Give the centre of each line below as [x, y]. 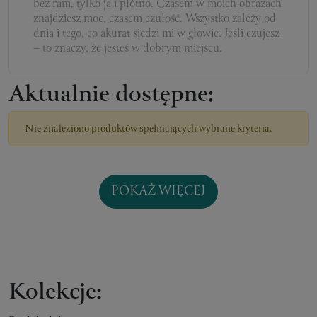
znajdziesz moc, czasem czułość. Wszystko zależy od [155, 19]
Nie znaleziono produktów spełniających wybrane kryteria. [146, 129]
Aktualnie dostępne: [111, 96]
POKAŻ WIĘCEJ [158, 192]
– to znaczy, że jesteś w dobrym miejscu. [128, 49]
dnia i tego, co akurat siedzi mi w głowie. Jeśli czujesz [156, 34]
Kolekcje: [55, 293]
